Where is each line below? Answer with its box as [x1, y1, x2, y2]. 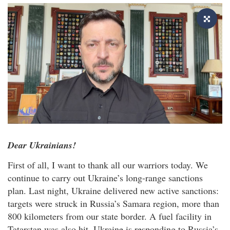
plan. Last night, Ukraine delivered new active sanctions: [8, 184, 219, 197]
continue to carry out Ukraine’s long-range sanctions [8, 171, 203, 184]
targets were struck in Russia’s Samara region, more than [8, 197, 219, 210]
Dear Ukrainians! [8, 138, 76, 151]
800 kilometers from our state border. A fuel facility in [8, 210, 212, 223]
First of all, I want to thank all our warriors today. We [8, 159, 208, 171]
